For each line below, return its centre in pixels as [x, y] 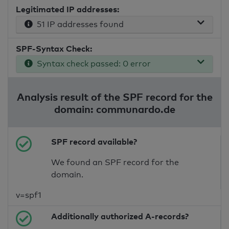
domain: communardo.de [114, 109]
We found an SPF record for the [115, 163]
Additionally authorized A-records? [120, 216]
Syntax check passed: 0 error [92, 64]
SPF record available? [94, 142]
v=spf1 [29, 195]
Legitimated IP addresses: [67, 9]
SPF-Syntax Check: [54, 49]
